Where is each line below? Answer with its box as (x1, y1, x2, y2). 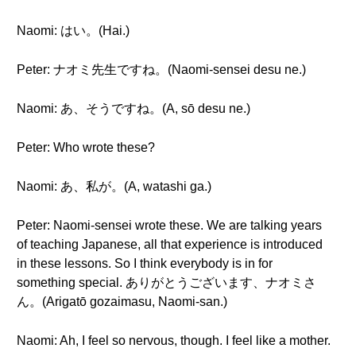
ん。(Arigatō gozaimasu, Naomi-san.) (17, 295, 227, 308)
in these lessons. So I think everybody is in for (17, 257, 273, 270)
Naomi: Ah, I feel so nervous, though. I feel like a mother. (17, 334, 331, 347)
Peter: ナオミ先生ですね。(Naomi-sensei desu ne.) (17, 63, 306, 76)
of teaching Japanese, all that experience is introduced (17, 238, 323, 251)
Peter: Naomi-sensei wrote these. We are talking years (17, 219, 322, 232)
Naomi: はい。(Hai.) (17, 24, 130, 37)
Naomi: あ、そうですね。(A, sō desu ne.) (17, 102, 250, 115)
